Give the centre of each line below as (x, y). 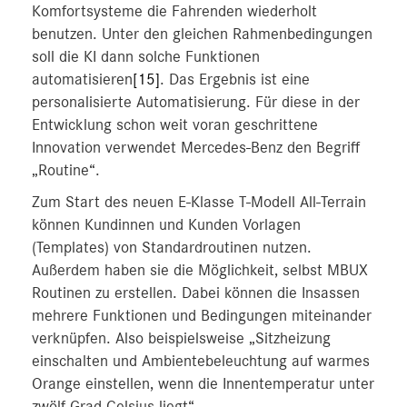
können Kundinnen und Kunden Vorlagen (166, 225)
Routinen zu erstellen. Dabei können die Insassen (196, 293)
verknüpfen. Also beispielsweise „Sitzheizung (181, 339)
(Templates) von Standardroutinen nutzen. (172, 248)
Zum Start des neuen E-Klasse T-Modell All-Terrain (199, 203)
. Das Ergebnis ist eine (235, 80)
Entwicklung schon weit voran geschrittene (175, 125)
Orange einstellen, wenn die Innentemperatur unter (203, 384)
